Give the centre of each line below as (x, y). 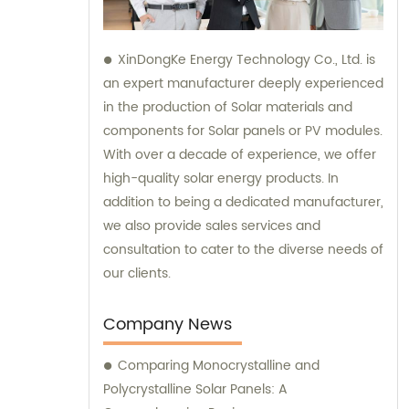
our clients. (137, 274)
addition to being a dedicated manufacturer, (243, 203)
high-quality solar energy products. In (221, 179)
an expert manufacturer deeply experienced (243, 84)
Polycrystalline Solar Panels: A (195, 390)
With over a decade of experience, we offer (240, 155)
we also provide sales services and (212, 226)
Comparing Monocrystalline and (219, 366)
